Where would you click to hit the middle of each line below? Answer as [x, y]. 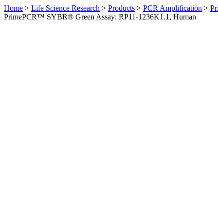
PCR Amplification [173, 8]
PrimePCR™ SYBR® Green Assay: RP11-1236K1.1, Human [100, 17]
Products [121, 8]
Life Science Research [65, 8]
